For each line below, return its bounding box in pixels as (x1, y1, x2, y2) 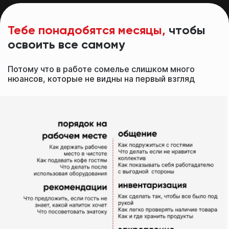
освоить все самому (8, 39, 125, 52)
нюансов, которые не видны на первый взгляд (8, 74, 195, 84)
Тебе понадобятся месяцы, (8, 25, 169, 37)
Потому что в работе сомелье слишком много (8, 64, 195, 75)
